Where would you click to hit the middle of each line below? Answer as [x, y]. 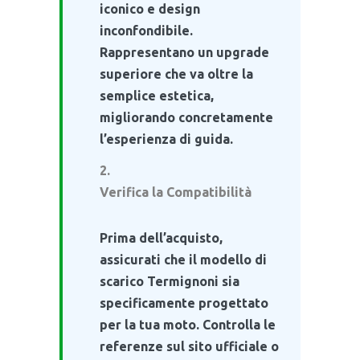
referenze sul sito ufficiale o [189, 346]
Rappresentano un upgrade [184, 52]
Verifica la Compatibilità [176, 192]
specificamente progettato [184, 303]
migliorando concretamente [186, 117]
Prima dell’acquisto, [161, 237]
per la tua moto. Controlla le [188, 324]
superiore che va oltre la [176, 74]
